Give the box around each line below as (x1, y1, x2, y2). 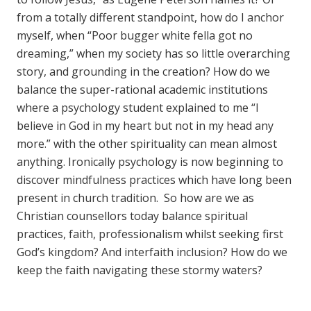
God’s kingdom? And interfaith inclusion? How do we (17, 244, 287, 260)
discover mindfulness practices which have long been (17, 172, 292, 187)
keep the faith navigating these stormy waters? (17, 262, 262, 278)
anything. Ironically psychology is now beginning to (17, 154, 283, 169)
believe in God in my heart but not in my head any (17, 118, 274, 133)
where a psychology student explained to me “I (17, 100, 259, 115)
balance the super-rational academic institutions (17, 82, 268, 97)
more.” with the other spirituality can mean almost (17, 136, 277, 151)
